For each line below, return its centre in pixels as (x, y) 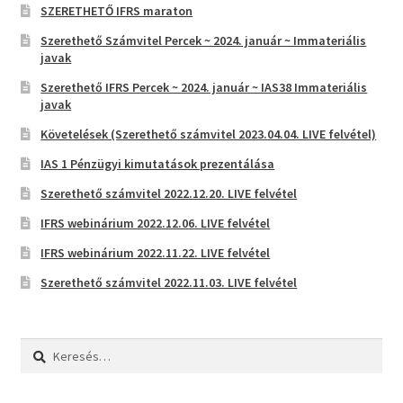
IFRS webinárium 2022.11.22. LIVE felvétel (156, 253)
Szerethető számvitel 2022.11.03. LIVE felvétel (169, 283)
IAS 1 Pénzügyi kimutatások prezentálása (158, 164)
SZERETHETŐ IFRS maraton (117, 11)
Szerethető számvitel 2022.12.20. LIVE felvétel (169, 194)
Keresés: (44, 348)
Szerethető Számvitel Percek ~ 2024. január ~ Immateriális (204, 41)
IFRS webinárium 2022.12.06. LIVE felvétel (156, 224)
